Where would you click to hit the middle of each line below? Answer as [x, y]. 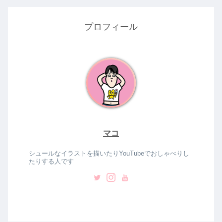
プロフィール [111, 27]
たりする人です [52, 162]
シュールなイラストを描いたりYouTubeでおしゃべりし [109, 154]
